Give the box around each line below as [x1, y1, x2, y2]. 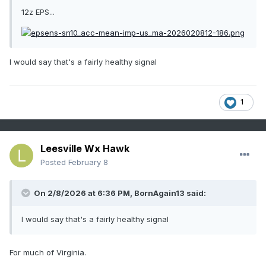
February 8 [68, 157, 108, 167]
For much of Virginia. [9, 248, 86, 258]
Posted [40, 157, 68, 167]
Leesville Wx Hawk [40, 142, 129, 155]
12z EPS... [21, 7, 55, 17]
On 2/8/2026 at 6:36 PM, [32, 188, 134, 198]
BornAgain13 [134, 188, 185, 198]
